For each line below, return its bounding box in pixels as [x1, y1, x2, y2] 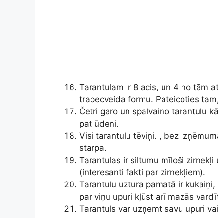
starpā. [79, 143, 107, 153]
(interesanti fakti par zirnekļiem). [79, 167, 205, 177]
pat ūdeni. [79, 118, 119, 128]
